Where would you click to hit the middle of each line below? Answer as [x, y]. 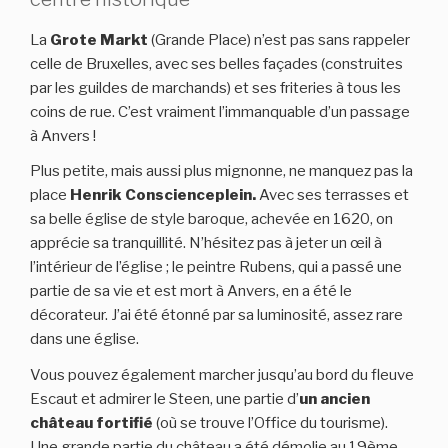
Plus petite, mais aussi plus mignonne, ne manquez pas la [221, 171]
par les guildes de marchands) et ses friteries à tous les [215, 88]
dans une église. [84, 339]
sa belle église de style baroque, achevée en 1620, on [211, 219]
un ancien [334, 398]
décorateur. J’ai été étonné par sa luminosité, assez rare [216, 315]
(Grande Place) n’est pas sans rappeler [280, 40]
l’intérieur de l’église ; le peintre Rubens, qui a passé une [216, 267]
